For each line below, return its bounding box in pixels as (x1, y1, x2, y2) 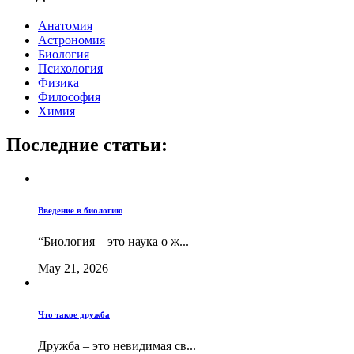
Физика (38, 76, 79, 90)
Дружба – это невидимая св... (38, 338, 196, 352)
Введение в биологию (38, 205, 122, 215)
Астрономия (38, 33, 105, 47)
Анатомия (38, 19, 92, 33)
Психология (38, 62, 103, 76)
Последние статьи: (6, 134, 168, 156)
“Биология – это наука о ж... (38, 234, 189, 248)
